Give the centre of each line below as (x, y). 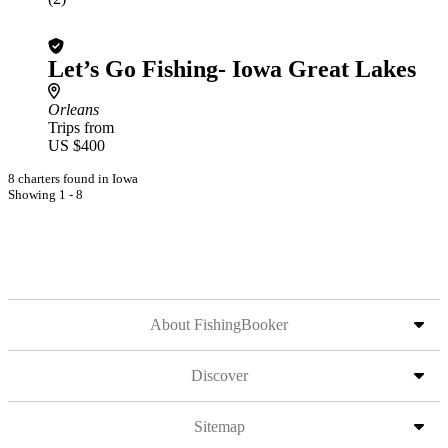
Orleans (73, 109)
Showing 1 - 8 (45, 194)
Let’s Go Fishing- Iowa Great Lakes (232, 69)
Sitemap (219, 426)
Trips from (81, 127)
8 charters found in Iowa (73, 178)
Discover (219, 375)
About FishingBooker (219, 324)
